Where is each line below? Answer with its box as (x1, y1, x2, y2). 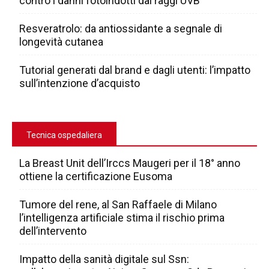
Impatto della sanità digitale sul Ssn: (19, 253, 189, 266)
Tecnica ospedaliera (26, 130, 102, 141)
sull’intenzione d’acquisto (19, 77, 140, 90)
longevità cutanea (19, 35, 103, 49)
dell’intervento (19, 225, 86, 238)
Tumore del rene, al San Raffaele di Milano (19, 198, 217, 211)
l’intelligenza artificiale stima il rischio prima (19, 211, 225, 225)
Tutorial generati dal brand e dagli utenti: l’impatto (19, 64, 250, 77)
